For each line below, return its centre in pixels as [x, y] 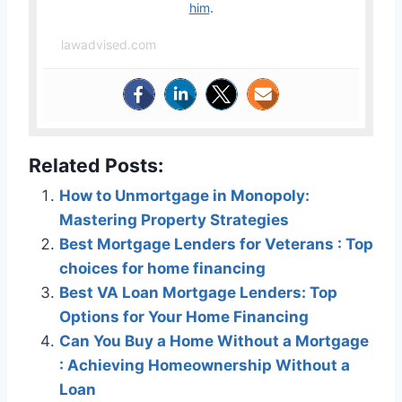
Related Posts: [96, 166]
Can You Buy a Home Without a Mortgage [214, 341]
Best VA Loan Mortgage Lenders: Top [198, 293]
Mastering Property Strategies [174, 220]
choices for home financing [162, 269]
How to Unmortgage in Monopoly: [184, 196]
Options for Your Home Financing [184, 317]
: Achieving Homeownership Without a [205, 366]
